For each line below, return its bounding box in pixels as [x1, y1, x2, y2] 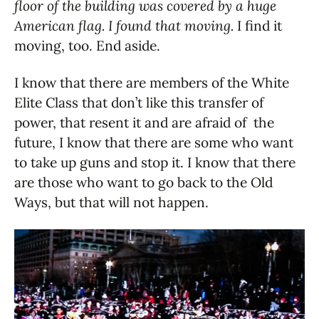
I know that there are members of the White [14, 74, 289, 92]
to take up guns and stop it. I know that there [14, 154, 296, 172]
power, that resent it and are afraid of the [14, 114, 274, 132]
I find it [237, 17, 282, 35]
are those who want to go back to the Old [14, 174, 273, 192]
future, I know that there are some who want [14, 134, 293, 152]
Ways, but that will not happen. [14, 194, 209, 211]
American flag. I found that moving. [14, 17, 237, 35]
